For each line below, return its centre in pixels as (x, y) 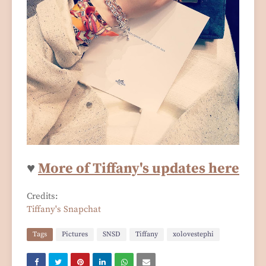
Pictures (75, 234)
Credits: (42, 196)
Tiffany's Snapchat (64, 209)
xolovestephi (193, 234)
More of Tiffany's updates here (139, 168)
